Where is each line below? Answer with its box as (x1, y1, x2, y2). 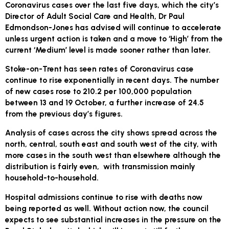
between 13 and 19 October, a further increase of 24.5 (5, 97, 204, 107)
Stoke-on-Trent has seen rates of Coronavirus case (5, 63, 194, 74)
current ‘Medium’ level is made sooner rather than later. (5, 44, 211, 55)
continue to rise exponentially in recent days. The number (5, 75, 220, 85)
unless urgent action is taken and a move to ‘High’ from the (5, 33, 223, 43)
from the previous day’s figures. (5, 108, 123, 119)
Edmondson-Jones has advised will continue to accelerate (5, 22, 222, 32)
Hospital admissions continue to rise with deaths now (5, 192, 203, 202)
